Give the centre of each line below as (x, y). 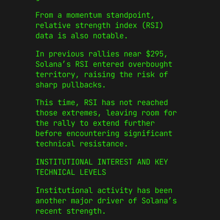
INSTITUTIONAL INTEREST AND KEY (102, 162)
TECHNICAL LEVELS (71, 172)
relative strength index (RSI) (99, 25)
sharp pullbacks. (71, 84)
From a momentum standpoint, (95, 15)
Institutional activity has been (104, 190)
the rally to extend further (95, 123)
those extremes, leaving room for (106, 113)
